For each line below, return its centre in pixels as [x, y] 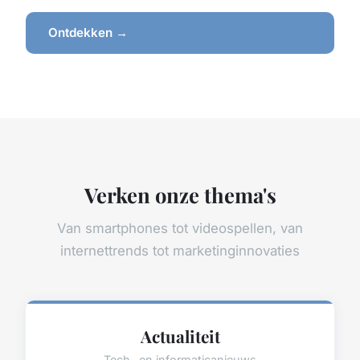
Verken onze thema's [180, 194]
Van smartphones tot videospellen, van [180, 228]
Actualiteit [180, 335]
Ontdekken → [88, 33]
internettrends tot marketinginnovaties [180, 250]
